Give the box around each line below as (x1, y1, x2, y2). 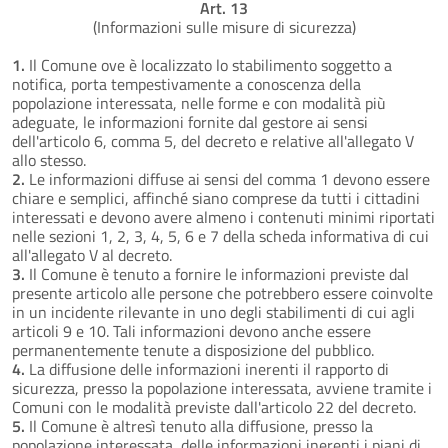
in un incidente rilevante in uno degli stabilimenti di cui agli (12, 299, 415, 324)
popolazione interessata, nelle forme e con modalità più (12, 90, 386, 115)
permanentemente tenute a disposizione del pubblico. (12, 337, 374, 362)
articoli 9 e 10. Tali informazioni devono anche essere (12, 318, 371, 343)
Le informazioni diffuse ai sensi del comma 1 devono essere (25, 166, 430, 191)
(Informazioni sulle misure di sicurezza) (92, 14, 356, 39)
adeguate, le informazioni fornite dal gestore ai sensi (12, 109, 368, 134)
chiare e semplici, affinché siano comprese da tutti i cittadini (12, 185, 420, 210)
